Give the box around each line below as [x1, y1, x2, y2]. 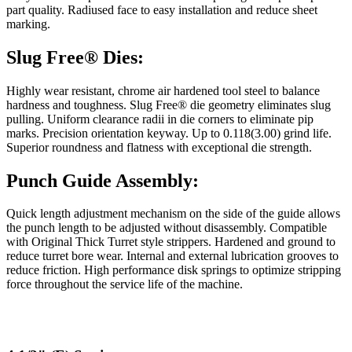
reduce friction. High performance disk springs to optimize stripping [6, 263, 341, 277]
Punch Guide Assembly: [6, 170, 199, 191]
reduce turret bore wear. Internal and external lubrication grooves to [6, 249, 339, 263]
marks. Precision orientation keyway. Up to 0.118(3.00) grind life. [6, 126, 332, 140]
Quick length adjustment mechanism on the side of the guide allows [6, 207, 340, 221]
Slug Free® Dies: [6, 46, 144, 68]
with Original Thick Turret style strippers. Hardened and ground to [6, 235, 335, 249]
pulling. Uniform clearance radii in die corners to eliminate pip [6, 112, 313, 126]
